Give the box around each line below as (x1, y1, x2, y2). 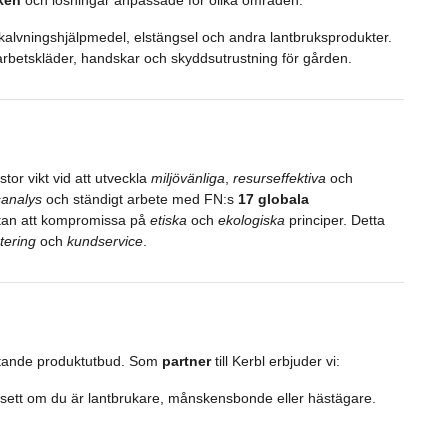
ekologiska (217, 211, 285, 228)
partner (161, 352, 211, 369)
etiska (149, 211, 187, 228)
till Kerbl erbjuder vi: (210, 352, 340, 369)
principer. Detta (284, 211, 385, 228)
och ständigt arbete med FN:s (41, 190, 238, 207)
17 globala (237, 190, 309, 207)
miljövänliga (150, 169, 225, 186)
